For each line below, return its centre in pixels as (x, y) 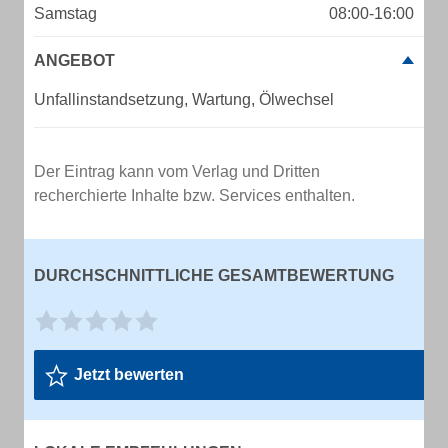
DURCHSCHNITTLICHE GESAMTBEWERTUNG (214, 275)
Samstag (65, 13)
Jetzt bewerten (129, 374)
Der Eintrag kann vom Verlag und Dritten (177, 171)
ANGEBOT (74, 60)
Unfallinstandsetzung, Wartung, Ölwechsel (184, 99)
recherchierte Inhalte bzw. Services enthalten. (194, 195)
